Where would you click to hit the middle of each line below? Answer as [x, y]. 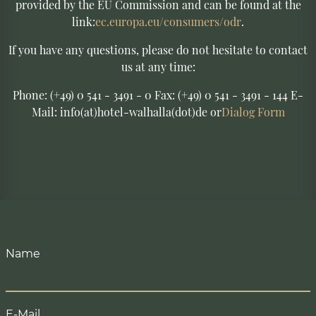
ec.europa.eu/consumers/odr [168, 21]
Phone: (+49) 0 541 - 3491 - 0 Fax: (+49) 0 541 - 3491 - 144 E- [158, 95]
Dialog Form [253, 111]
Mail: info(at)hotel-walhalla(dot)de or [126, 111]
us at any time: [158, 66]
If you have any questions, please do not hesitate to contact [158, 49]
